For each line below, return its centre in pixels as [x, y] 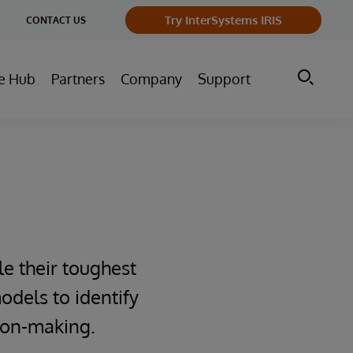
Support [224, 79]
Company [151, 79]
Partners [78, 79]
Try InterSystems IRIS [223, 20]
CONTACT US [56, 20]
